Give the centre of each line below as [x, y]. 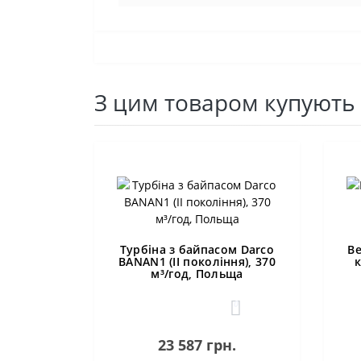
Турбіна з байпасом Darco [197, 249]
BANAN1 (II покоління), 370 [197, 261]
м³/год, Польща [197, 274]
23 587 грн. [197, 345]
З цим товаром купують [225, 102]
